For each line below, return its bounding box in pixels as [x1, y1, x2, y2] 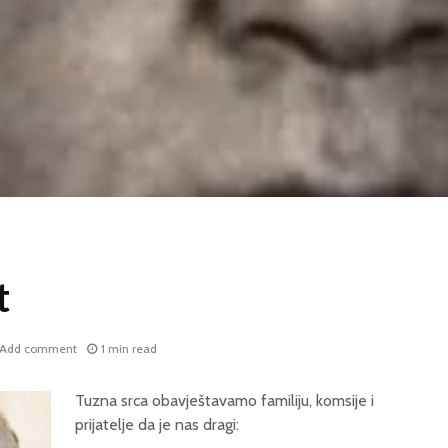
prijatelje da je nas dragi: [75, 415, 239, 435]
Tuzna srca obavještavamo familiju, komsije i [75, 391, 374, 411]
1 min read [101, 341, 157, 357]
